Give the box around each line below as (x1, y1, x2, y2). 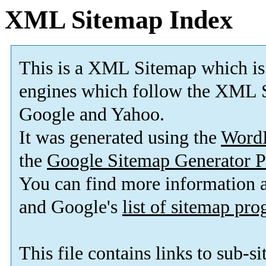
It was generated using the (19, 127, 221, 148)
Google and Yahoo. (19, 104, 164, 125)
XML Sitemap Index (5, 5, 233, 34)
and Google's (19, 197, 122, 218)
